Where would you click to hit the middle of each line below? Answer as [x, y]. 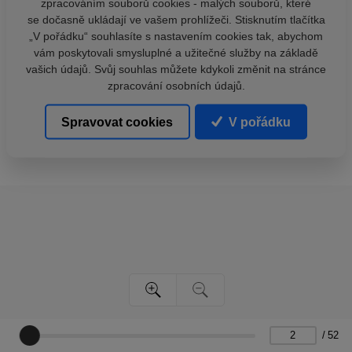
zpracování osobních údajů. [176, 85]
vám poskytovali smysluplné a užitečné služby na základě [176, 52]
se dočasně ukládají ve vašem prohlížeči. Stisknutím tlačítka [176, 19]
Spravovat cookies [117, 122]
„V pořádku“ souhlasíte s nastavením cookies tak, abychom [176, 36]
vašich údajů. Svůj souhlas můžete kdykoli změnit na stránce [176, 69]
